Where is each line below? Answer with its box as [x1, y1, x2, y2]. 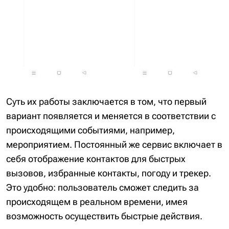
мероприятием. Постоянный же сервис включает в [6, 139, 222, 150]
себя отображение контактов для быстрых [6, 153, 186, 164]
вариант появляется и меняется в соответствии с [6, 110, 216, 121]
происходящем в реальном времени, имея [6, 196, 188, 207]
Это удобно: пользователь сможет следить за [6, 181, 199, 193]
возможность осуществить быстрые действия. [6, 210, 202, 221]
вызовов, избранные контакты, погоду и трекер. [6, 167, 211, 178]
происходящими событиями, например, [6, 124, 175, 135]
